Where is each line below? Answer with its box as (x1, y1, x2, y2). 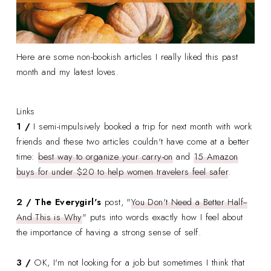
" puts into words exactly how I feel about (82, 210, 243, 224)
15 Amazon (193, 149, 238, 163)
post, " (101, 195, 131, 209)
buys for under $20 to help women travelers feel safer (16, 165, 229, 178)
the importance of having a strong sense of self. (16, 225, 204, 239)
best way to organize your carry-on (38, 149, 173, 163)
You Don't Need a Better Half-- (131, 195, 247, 209)
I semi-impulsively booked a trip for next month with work (33, 119, 252, 133)
